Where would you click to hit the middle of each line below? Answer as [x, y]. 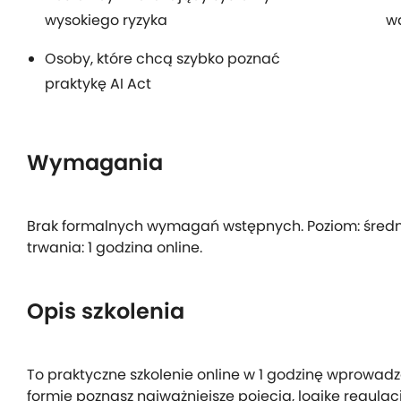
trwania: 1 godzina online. [115, 248]
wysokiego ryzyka [106, 21]
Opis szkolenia [106, 311]
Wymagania [95, 163]
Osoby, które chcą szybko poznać [162, 59]
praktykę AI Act [98, 84]
